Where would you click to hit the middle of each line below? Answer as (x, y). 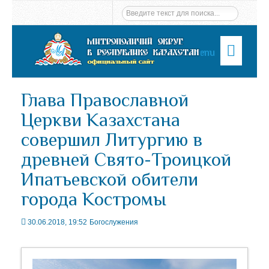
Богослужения (114, 222)
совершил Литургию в (112, 140)
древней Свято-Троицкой (126, 159)
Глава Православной (105, 100)
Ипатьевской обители (110, 179)
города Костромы (94, 199)
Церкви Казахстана (101, 120)
